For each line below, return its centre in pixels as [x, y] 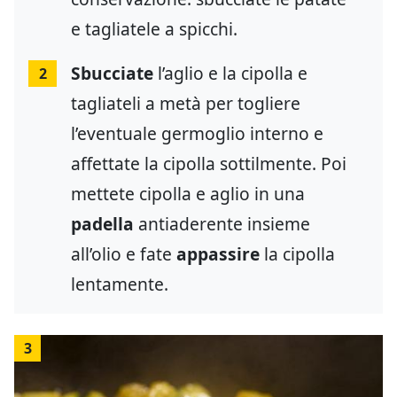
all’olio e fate [124, 254]
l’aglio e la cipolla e [230, 74]
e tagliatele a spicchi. [154, 29]
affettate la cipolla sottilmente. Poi [209, 164]
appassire [218, 254]
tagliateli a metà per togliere [186, 104]
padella [102, 224]
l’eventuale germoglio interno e [197, 134]
